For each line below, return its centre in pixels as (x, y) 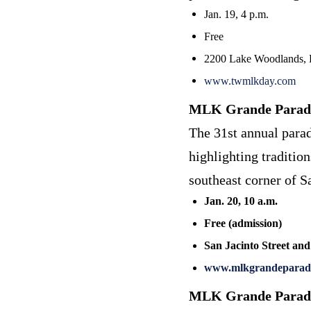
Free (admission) (243, 223)
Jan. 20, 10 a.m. (241, 201)
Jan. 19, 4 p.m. (236, 14)
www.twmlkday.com (250, 81)
